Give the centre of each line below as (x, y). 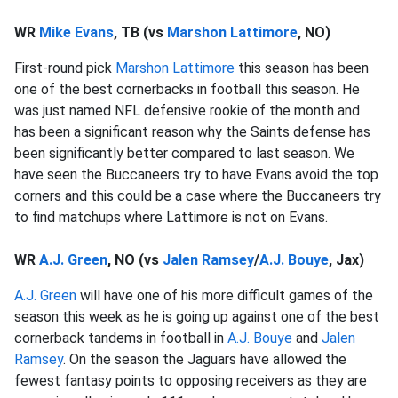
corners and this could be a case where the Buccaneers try (198, 196)
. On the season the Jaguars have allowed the (205, 359)
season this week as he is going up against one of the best (197, 317)
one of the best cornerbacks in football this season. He (187, 89)
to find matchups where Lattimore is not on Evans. (175, 217)
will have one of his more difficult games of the (225, 295)
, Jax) (346, 260)
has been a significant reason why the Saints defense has (192, 132)
